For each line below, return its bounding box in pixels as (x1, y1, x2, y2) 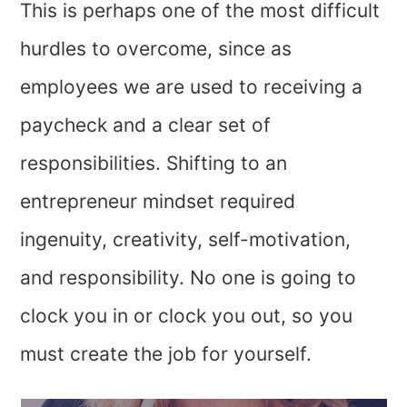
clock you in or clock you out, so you (20, 304, 353, 328)
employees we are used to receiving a (20, 75, 363, 99)
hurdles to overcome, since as (20, 37, 293, 61)
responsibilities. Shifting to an (20, 152, 288, 175)
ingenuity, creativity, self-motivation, (20, 228, 352, 252)
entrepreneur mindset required (20, 190, 296, 213)
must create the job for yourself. (20, 342, 313, 366)
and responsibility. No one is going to (20, 266, 357, 290)
